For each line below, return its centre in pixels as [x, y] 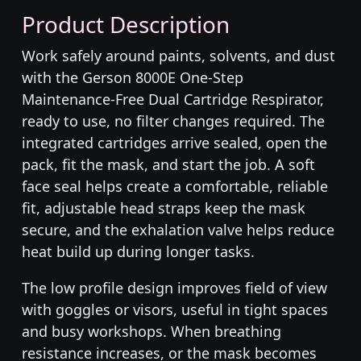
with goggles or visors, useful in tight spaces [175, 310]
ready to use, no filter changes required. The [173, 121]
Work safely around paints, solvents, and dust [178, 56]
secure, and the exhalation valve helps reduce [178, 230]
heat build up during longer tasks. [138, 252]
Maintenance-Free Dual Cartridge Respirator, [173, 100]
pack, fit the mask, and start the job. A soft [168, 165]
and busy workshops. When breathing [151, 332]
